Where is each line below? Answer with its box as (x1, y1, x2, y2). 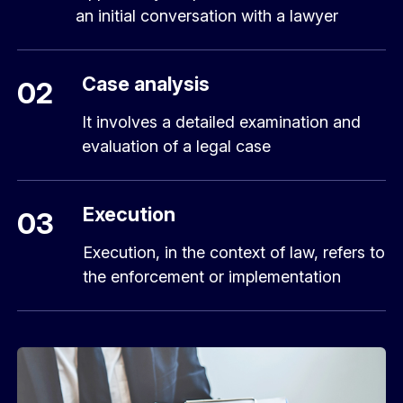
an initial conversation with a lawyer (76, 6, 339, 26)
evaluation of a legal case (82, 137, 272, 157)
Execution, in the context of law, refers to (83, 243, 386, 263)
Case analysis (82, 72, 210, 96)
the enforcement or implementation (83, 267, 342, 287)
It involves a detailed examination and (82, 112, 362, 132)
